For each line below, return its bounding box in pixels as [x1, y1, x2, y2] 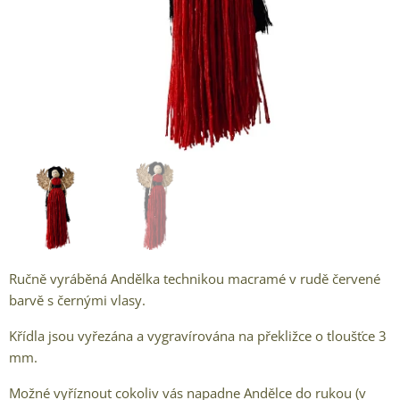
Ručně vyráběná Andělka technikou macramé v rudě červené [9, 270, 380, 287]
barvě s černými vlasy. [9, 291, 146, 309]
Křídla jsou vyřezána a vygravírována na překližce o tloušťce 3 [9, 327, 387, 345]
